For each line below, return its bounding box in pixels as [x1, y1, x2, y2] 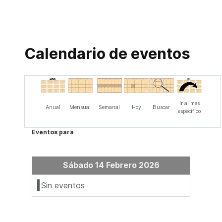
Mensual [69, 104, 91, 111]
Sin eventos [41, 180, 85, 190]
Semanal [99, 104, 120, 111]
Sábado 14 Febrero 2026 [62, 160, 160, 170]
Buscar [153, 104, 170, 111]
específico [178, 108, 201, 114]
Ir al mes [179, 100, 200, 107]
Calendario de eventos [24, 45, 190, 62]
